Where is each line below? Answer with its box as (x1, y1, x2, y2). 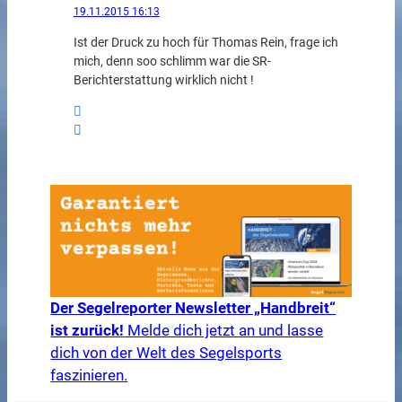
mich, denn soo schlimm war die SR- (73, 53, 271, 69)
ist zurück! (50, 320, 125, 339)
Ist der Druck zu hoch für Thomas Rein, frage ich (73, 34, 338, 50)
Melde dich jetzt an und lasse (124, 320, 324, 339)
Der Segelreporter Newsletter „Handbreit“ (50, 298, 336, 317)
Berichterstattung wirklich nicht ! (73, 72, 254, 88)
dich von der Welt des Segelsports (50, 343, 283, 362)
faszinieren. (50, 365, 128, 384)
